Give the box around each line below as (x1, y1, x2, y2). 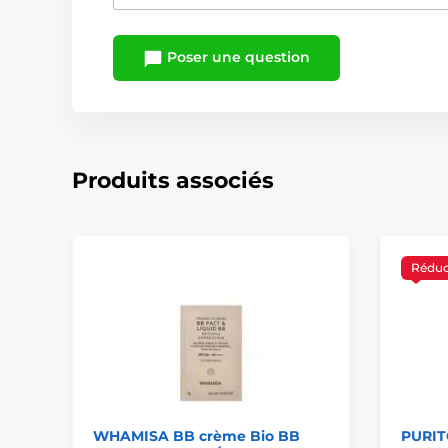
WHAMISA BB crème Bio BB (93, 427, 300, 446)
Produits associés (72, 166, 274, 194)
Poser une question (163, 48, 310, 67)
